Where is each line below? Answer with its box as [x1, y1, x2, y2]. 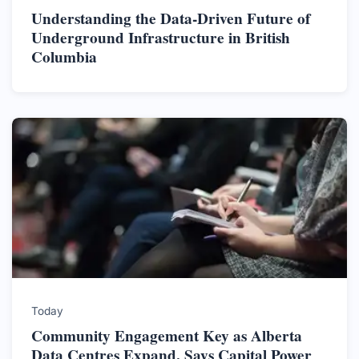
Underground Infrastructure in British [31, 26, 290, 49]
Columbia [31, 45, 97, 68]
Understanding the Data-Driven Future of [31, 6, 310, 30]
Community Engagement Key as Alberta [31, 324, 302, 347]
